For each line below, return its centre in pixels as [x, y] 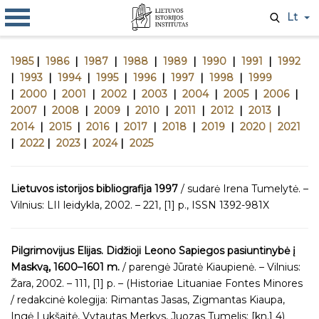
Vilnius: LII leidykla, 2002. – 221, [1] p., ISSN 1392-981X [140, 205]
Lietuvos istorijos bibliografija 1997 [96, 189]
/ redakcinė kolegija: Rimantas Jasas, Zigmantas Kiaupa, [148, 300]
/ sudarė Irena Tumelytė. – [245, 189]
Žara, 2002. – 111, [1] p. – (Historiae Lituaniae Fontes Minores [157, 283]
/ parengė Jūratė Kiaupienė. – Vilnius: [211, 267]
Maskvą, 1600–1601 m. [67, 267]
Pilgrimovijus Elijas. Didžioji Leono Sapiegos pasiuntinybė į [153, 251]
